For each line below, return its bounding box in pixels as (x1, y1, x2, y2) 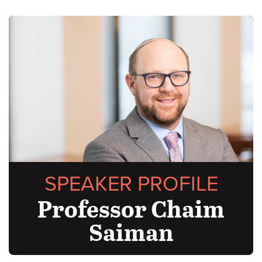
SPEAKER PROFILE (44, 171, 218, 196)
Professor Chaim (37, 191, 225, 225)
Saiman (88, 215, 174, 248)
